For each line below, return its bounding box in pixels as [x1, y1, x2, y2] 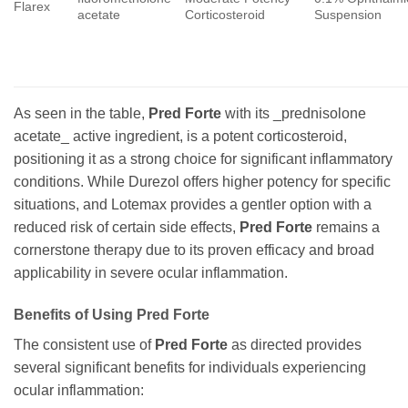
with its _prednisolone [221, 105, 366, 121]
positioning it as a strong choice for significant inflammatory [14, 150, 393, 167]
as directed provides [228, 336, 362, 352]
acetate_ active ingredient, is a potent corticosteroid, [14, 127, 347, 144]
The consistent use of [14, 336, 155, 352]
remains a [312, 219, 380, 235]
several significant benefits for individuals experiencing [14, 359, 366, 375]
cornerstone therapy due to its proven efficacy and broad [14, 241, 374, 258]
